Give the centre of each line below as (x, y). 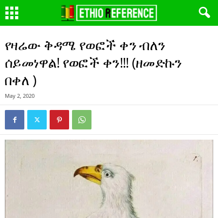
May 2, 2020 (20, 96)
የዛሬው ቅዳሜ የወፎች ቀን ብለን (85, 45)
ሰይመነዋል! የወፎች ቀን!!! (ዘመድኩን (93, 62)
